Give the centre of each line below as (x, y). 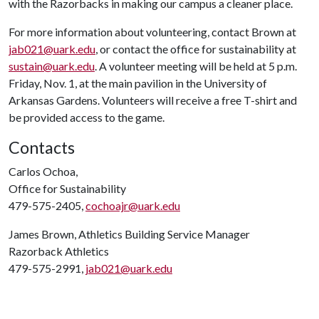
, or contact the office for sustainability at (196, 49)
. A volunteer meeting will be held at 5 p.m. (196, 66)
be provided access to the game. (87, 117)
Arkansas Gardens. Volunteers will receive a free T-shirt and (153, 100)
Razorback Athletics (59, 251)
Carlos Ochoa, (43, 171)
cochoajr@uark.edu (133, 205)
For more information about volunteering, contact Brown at (152, 32)
